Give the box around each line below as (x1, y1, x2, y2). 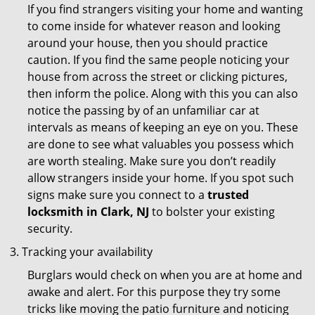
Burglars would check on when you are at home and (27, 267, 302, 283)
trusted (207, 187, 249, 202)
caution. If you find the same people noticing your (27, 52, 290, 67)
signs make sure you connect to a (27, 187, 207, 202)
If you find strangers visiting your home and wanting (27, 1, 303, 17)
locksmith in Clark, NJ (27, 204, 149, 219)
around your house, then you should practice (27, 35, 268, 51)
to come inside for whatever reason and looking (27, 18, 281, 34)
